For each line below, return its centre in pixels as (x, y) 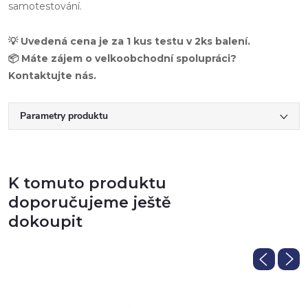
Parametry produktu (64, 115)
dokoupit (45, 221)
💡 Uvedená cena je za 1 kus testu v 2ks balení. (129, 41)
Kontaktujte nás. (52, 75)
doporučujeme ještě (90, 202)
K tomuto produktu (87, 183)
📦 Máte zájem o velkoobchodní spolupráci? (122, 58)
